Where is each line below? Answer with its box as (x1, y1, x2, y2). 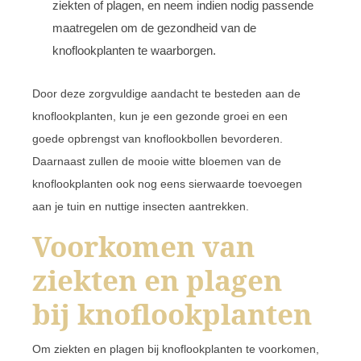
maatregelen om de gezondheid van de (52, 20, 256, 35)
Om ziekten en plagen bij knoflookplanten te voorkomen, (32, 342, 319, 355)
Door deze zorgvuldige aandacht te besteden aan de (32, 86, 301, 100)
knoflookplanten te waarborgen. (52, 43, 216, 57)
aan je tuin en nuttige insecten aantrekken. (32, 199, 249, 213)
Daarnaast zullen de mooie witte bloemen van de (32, 154, 281, 168)
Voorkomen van (32, 226, 255, 265)
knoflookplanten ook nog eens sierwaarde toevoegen (32, 176, 302, 190)
